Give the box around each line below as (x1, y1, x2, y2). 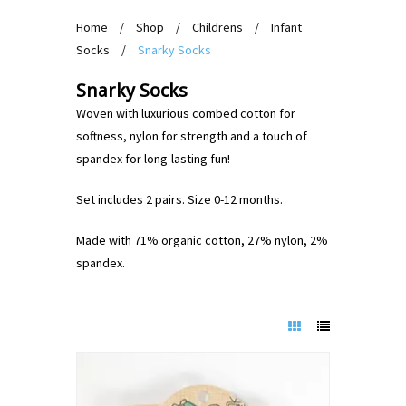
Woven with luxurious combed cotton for (76, 105, 295, 121)
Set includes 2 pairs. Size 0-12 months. (76, 191, 283, 208)
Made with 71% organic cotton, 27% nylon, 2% (76, 232, 328, 248)
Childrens (192, 19, 243, 35)
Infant (271, 19, 302, 35)
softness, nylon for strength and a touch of (76, 128, 307, 144)
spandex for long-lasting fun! (76, 150, 230, 167)
